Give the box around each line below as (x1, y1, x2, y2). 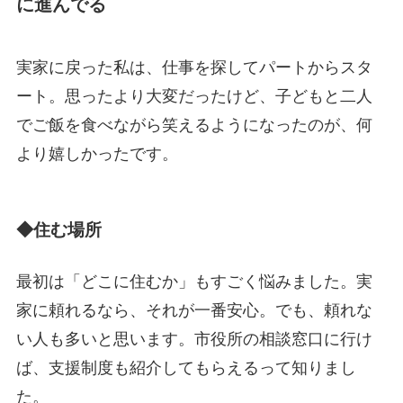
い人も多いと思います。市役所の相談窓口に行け (15, 330, 372, 349)
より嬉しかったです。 (15, 144, 178, 163)
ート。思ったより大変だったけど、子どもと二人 (15, 86, 372, 105)
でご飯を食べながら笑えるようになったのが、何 (15, 115, 372, 134)
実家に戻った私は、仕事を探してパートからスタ (15, 58, 372, 76)
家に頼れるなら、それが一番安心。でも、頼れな (15, 301, 372, 320)
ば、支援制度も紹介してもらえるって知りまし (15, 359, 356, 378)
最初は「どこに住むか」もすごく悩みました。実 (15, 273, 372, 291)
